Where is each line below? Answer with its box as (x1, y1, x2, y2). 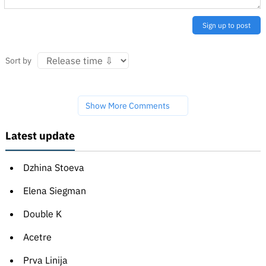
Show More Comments (85, 100, 170, 112)
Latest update (5, 129, 75, 143)
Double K (23, 208, 62, 220)
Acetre (23, 231, 52, 243)
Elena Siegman (23, 185, 86, 197)
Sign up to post (202, 21, 251, 30)
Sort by (5, 55, 31, 66)
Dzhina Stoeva (23, 161, 84, 174)
